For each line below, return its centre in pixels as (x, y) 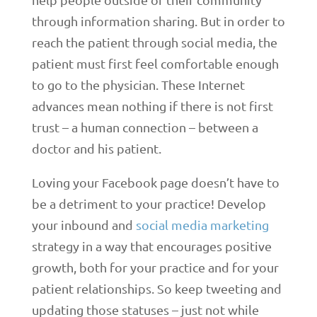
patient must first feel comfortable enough (155, 63)
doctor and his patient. (96, 148)
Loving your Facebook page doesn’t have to (155, 182)
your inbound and (83, 225)
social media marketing (202, 225)
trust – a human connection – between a (145, 127)
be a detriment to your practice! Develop (149, 203)
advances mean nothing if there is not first (152, 106)
